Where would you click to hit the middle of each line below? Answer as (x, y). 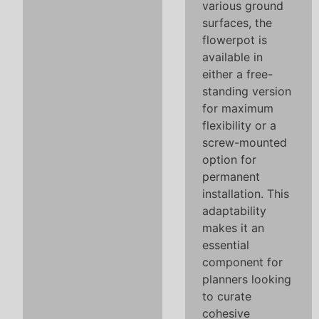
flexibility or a (239, 125)
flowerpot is (235, 40)
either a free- (237, 74)
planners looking (247, 279)
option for (229, 159)
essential (226, 245)
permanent (231, 177)
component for (242, 262)
